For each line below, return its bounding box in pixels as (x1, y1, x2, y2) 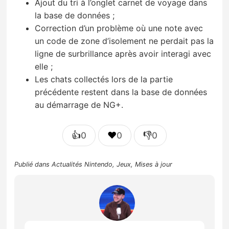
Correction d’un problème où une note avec (35, 22, 203, 33)
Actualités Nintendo (52, 160, 113, 168)
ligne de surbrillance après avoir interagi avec (35, 48, 212, 59)
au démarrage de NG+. (35, 99, 124, 110)
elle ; (35, 61, 53, 72)
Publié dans (14, 160, 52, 168)
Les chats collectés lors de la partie (35, 74, 173, 84)
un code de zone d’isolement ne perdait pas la (35, 35, 214, 46)
